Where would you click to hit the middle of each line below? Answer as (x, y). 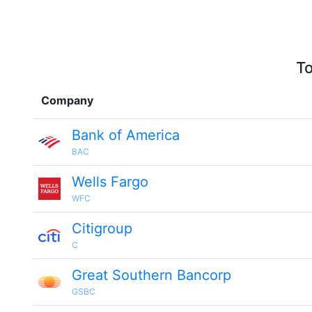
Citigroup (102, 228)
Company (67, 100)
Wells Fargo (110, 182)
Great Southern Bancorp (151, 275)
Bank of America (126, 135)
